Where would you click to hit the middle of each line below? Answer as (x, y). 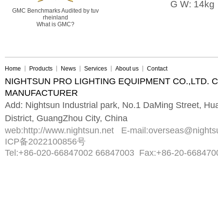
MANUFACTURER (41, 93)
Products (41, 69)
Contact (157, 69)
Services (96, 69)
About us (127, 69)
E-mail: (132, 130)
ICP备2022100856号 (45, 142)
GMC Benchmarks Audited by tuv (55, 11)
